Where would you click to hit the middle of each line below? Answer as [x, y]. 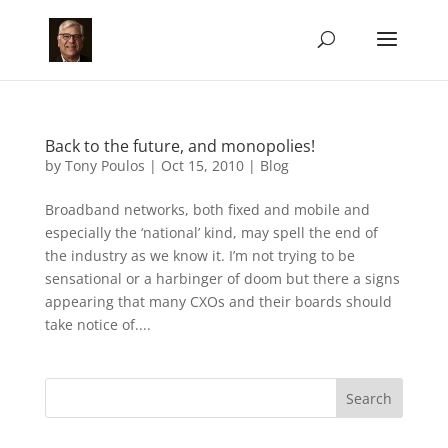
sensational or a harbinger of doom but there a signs [222, 278]
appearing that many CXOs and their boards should [218, 301]
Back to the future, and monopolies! [179, 146]
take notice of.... [97, 324]
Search [369, 398]
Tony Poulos [104, 165]
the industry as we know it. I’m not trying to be [199, 255]
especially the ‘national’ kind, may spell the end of [211, 232]
